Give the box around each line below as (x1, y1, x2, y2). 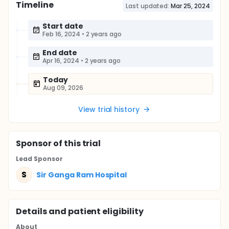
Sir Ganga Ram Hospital (36, 169, 127, 180)
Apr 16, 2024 (42, 56, 79, 65)
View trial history (78, 104, 140, 114)
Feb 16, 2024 (42, 30, 80, 38)
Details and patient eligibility (16, 205, 144, 217)
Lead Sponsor (16, 154, 63, 163)
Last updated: (125, 2, 170, 10)
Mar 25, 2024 (171, 2, 210, 10)
